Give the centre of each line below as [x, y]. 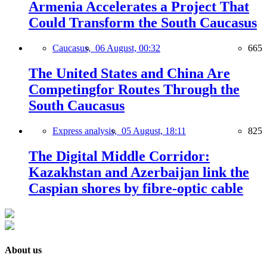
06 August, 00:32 [128, 48]
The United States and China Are [129, 73]
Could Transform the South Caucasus [143, 23]
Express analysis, [87, 131]
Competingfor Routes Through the [134, 89]
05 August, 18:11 [154, 131]
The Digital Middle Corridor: [119, 156]
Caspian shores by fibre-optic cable [136, 188]
